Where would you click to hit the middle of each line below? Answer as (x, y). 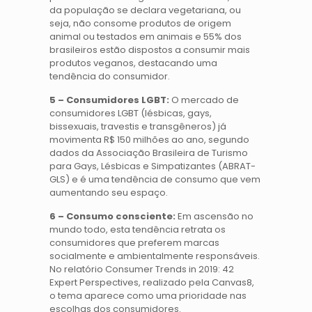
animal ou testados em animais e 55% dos (146, 36)
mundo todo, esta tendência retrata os (138, 229)
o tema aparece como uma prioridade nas (148, 295)
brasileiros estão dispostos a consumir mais (150, 49)
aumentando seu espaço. (109, 192)
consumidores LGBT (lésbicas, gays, (131, 113)
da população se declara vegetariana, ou (146, 10)
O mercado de (204, 100)
